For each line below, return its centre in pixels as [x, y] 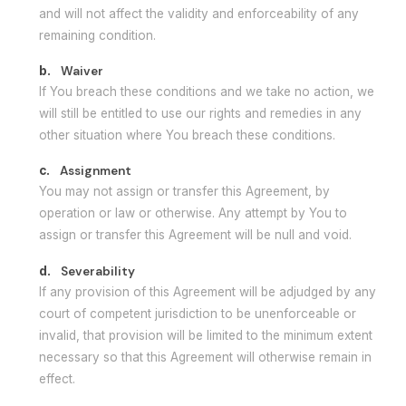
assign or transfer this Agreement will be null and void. [196, 235]
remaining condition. [98, 35]
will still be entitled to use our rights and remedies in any [201, 113]
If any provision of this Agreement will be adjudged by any [208, 291]
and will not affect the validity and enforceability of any [199, 13]
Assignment [96, 171]
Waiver [82, 71]
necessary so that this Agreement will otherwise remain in [206, 357]
